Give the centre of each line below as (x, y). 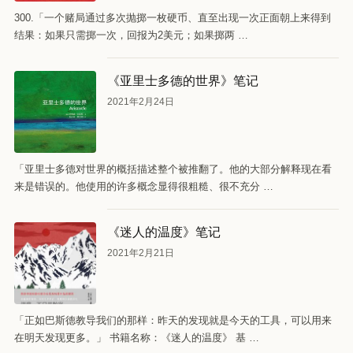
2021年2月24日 (141, 102)
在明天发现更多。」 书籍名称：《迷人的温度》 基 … (137, 338)
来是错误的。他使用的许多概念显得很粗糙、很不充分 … (144, 186)
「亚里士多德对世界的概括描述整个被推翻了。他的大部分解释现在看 (173, 169)
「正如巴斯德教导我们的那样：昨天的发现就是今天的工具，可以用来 (173, 320)
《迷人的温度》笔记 (164, 231)
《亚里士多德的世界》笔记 (183, 80)
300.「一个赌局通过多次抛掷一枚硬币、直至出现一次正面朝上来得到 (173, 18)
